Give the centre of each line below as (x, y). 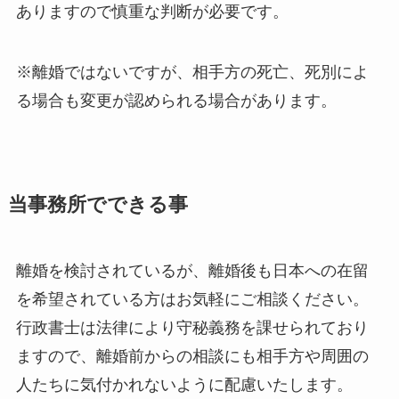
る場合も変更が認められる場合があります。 (176, 100)
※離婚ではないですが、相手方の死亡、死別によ (192, 72)
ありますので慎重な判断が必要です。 (152, 11)
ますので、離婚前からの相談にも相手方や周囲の (192, 356)
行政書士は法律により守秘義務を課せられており (192, 327)
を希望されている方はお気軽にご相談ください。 (192, 299)
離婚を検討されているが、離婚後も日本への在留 (192, 270)
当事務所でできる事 (98, 204)
